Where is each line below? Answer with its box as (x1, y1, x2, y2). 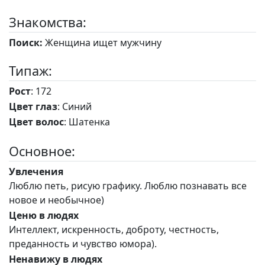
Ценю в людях (9, 209, 79, 222)
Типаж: (9, 62, 52, 80)
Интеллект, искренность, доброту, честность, (9, 223, 219, 237)
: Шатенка (64, 115, 110, 129)
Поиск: (9, 36, 43, 50)
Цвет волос (9, 115, 64, 129)
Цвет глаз (9, 100, 57, 114)
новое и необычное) (9, 193, 104, 207)
